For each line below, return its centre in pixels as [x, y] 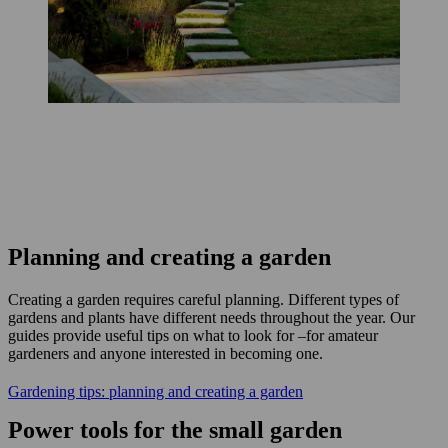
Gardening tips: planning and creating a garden [155, 391]
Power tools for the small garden [175, 429]
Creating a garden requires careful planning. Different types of [203, 299]
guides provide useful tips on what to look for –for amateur [193, 335]
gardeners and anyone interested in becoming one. [165, 353]
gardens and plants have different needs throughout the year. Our [211, 317]
